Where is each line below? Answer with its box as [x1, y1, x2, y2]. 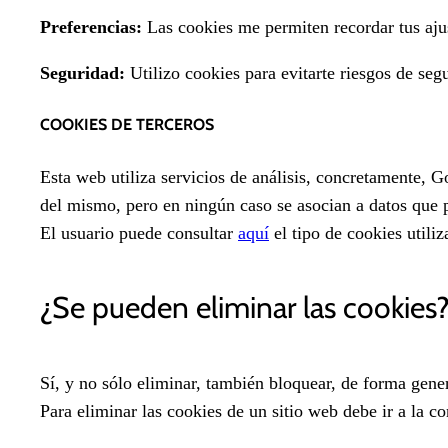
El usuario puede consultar [40, 222, 238, 243]
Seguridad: [40, 63, 125, 84]
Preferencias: [40, 17, 142, 38]
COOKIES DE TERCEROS [40, 115, 214, 135]
